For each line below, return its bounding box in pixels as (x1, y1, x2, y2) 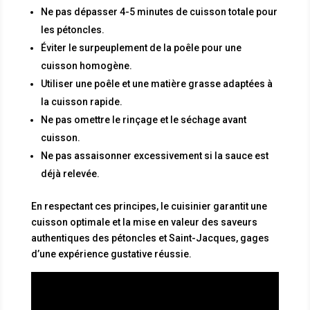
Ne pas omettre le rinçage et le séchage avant (40, 113, 246, 125)
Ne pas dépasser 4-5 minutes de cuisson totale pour (40, 6, 277, 17)
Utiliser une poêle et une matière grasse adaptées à (40, 77, 273, 89)
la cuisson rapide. (40, 95, 122, 107)
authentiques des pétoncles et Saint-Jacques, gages (30, 232, 269, 244)
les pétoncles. (40, 24, 104, 35)
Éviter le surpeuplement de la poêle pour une (40, 42, 241, 53)
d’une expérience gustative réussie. (30, 248, 192, 259)
